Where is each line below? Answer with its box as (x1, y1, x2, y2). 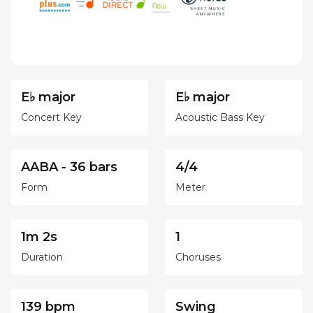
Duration (21, 250, 63, 263)
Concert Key (21, 110, 82, 124)
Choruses (175, 250, 221, 263)
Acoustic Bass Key (175, 110, 265, 124)
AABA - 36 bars (21, 159, 117, 175)
